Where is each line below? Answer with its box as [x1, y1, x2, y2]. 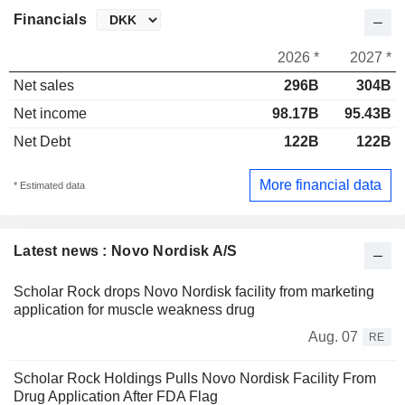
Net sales [14, 78, 74, 94]
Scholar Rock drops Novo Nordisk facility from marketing [14, 283, 374, 299]
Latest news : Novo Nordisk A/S [14, 242, 238, 259]
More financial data [259, 176, 381, 193]
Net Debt [14, 134, 71, 150]
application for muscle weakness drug [14, 301, 255, 317]
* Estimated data [14, 179, 85, 191]
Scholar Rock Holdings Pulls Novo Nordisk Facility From [14, 370, 376, 386]
